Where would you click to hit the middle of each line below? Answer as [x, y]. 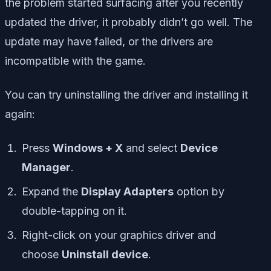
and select [152, 148]
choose [42, 254]
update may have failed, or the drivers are [109, 41]
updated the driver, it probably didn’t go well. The [129, 22]
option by [199, 191]
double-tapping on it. [74, 211]
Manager [46, 167]
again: [20, 114]
